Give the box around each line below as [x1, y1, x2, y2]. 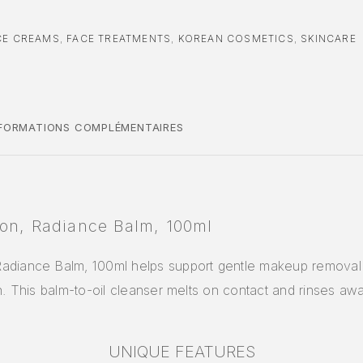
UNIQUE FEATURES [108, 341, 255, 361]
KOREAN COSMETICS [177, 32, 294, 45]
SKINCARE [301, 32, 357, 45]
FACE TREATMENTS [66, 32, 172, 45]
